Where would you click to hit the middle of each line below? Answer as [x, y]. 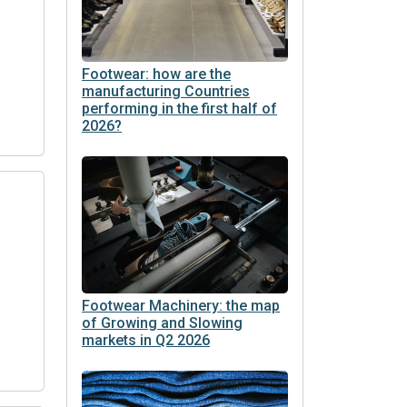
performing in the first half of [179, 108]
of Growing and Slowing [162, 323]
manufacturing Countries [166, 91]
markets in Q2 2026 [146, 341]
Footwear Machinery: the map [181, 306]
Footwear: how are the [156, 74]
